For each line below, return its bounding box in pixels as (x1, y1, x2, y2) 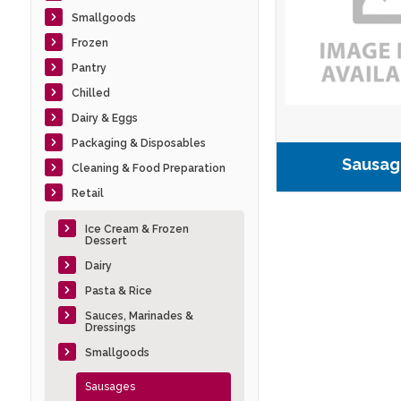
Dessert (84, 235, 127, 248)
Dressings (84, 321, 136, 335)
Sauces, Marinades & (84, 310, 193, 323)
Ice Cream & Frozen (84, 223, 189, 236)
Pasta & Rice (84, 285, 152, 298)
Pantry (71, 62, 107, 75)
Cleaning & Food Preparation (71, 162, 226, 175)
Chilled (71, 87, 110, 100)
